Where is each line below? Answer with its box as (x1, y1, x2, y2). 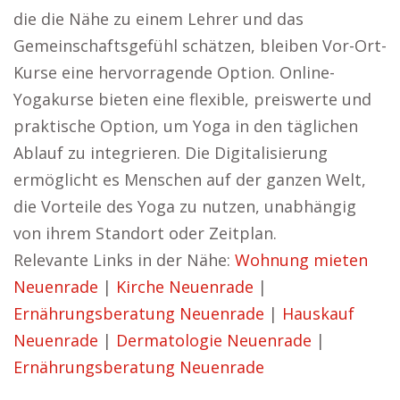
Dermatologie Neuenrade (116, 329, 312, 351)
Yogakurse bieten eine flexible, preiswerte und (13, 88, 371, 110)
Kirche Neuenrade (116, 276, 254, 297)
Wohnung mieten (235, 249, 368, 271)
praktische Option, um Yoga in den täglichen (13, 115, 358, 137)
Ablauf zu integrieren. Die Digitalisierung (13, 142, 328, 163)
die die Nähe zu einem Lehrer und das (13, 8, 304, 29)
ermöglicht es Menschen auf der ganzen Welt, (13, 169, 366, 190)
